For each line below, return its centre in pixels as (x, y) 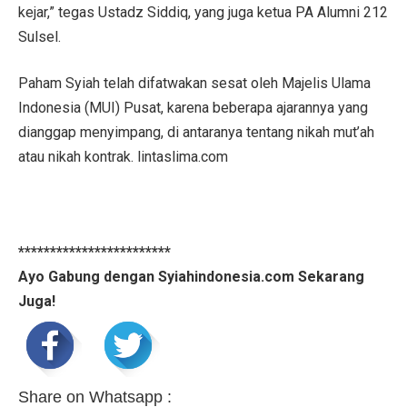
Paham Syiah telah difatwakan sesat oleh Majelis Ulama (194, 83)
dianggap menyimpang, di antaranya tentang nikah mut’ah (196, 132)
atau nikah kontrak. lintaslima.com (123, 156)
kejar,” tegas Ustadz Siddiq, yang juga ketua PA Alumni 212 (203, 12)
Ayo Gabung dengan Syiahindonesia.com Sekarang (191, 276)
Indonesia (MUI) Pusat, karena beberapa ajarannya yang (193, 107)
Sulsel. (40, 36)
